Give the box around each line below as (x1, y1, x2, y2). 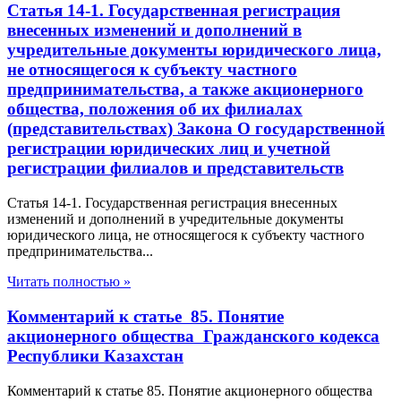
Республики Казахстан (7, 346, 183, 365)
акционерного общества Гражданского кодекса (7, 326, 380, 346)
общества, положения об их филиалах (7, 99, 303, 119)
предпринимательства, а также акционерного (7, 80, 363, 99)
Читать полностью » (7, 274, 131, 290)
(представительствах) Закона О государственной (7, 119, 385, 139)
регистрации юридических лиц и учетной (7, 139, 330, 158)
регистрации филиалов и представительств (7, 158, 344, 178)
